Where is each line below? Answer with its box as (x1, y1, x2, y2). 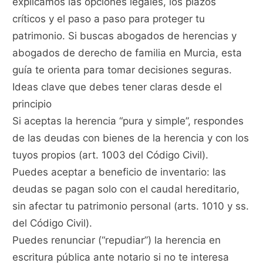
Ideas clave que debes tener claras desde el (12, 81, 222, 93)
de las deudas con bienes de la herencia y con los (12, 132, 249, 144)
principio (12, 98, 52, 110)
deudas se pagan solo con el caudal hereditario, (12, 183, 240, 195)
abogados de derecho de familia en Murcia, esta (12, 47, 242, 59)
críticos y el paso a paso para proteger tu (12, 13, 205, 25)
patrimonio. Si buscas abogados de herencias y (12, 30, 237, 42)
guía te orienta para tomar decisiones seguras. (12, 64, 232, 76)
